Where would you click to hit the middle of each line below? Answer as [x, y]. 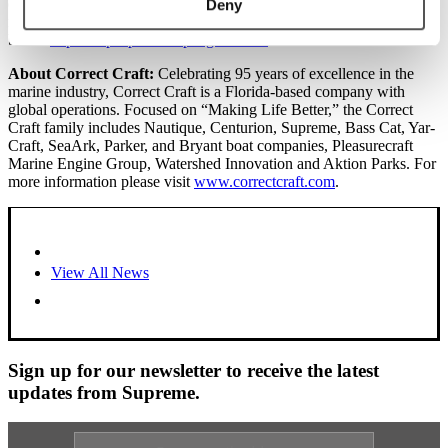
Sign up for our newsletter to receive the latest [193, 370]
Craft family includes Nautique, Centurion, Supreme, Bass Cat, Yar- [221, 127]
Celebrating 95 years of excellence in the [284, 73]
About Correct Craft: [81, 73]
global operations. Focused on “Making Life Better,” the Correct [210, 109]
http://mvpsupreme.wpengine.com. [159, 39]
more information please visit [101, 181]
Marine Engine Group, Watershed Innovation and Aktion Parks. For [222, 163]
